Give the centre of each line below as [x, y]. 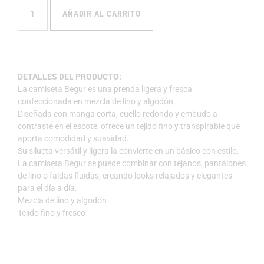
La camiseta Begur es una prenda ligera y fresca [105, 89]
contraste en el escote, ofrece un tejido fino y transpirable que [129, 126]
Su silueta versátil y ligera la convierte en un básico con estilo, [128, 151]
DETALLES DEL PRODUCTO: [70, 77]
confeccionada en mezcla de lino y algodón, [96, 102]
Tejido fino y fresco [52, 213]
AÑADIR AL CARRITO [102, 14]
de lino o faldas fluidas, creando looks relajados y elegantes [125, 176]
